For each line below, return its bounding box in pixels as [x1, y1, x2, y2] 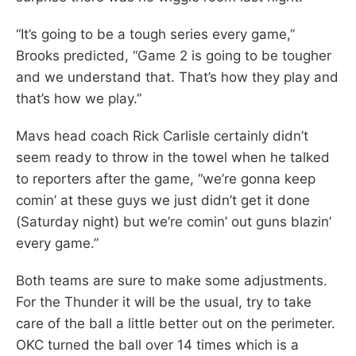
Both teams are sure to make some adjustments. [16, 272, 327, 288]
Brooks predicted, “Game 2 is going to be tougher [16, 47, 331, 64]
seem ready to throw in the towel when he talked [16, 149, 330, 165]
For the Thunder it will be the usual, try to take [16, 293, 311, 310]
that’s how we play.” [16, 90, 141, 106]
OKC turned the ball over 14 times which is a [16, 336, 299, 353]
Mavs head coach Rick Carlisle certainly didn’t [16, 127, 308, 144]
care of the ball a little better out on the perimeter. [16, 315, 335, 331]
